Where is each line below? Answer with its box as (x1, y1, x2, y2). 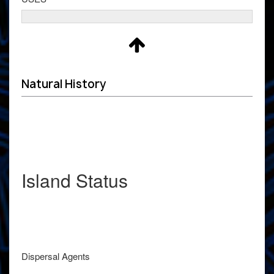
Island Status (21, 166, 128, 193)
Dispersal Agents (21, 249, 90, 262)
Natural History (21, 76, 106, 92)
